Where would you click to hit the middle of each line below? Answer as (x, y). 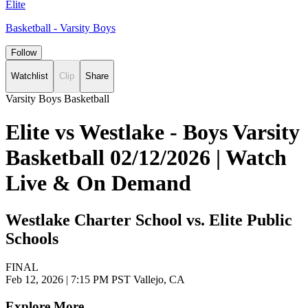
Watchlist (30, 76)
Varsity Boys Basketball (57, 98)
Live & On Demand (98, 183)
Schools (32, 238)
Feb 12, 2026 (36, 280)
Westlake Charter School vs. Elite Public (149, 220)
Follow (24, 53)
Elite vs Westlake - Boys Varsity (153, 132)
